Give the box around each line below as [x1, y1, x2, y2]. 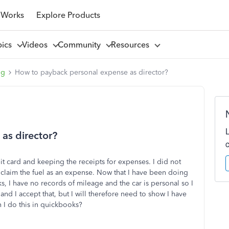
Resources [110, 39, 153, 50]
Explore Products [36, 10, 100, 20]
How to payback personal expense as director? [15, 68, 168, 77]
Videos [21, 39, 52, 50]
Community [57, 39, 105, 50]
